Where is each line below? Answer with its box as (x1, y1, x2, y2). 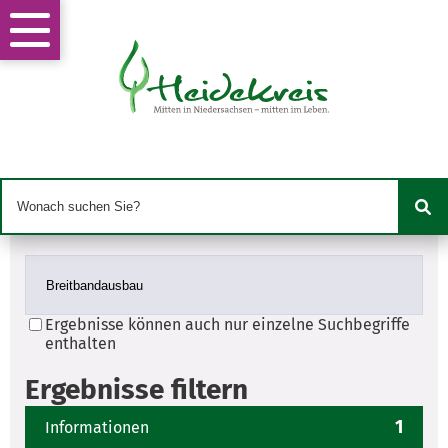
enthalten (45, 334, 116, 354)
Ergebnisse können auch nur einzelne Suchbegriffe (45, 315, 410, 335)
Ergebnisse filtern (25, 373, 248, 407)
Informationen (45, 417, 149, 437)
